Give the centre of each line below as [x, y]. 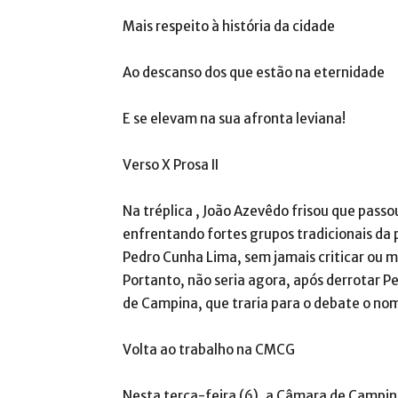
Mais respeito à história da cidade [229, 26]
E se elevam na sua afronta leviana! [234, 119]
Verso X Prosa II [171, 165]
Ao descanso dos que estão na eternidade [254, 72]
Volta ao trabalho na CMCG [209, 350]
